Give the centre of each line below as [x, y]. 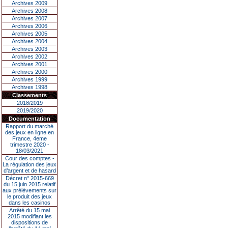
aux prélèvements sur [30, 190]
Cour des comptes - [30, 158]
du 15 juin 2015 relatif [30, 184]
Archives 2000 [30, 72]
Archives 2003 [30, 49]
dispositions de [30, 222]
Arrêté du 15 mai [30, 210]
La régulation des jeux [30, 164]
